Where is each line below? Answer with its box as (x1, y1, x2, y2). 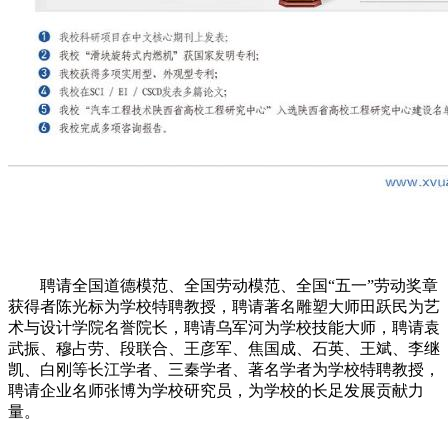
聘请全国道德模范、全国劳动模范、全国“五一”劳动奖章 (8, 277, 438, 295)
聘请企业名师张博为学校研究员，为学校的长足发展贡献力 (8, 382, 424, 400)
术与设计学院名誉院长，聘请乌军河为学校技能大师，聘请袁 (8, 319, 440, 337)
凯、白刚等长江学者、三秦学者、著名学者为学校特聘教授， (8, 361, 440, 379)
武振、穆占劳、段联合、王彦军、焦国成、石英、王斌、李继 (8, 340, 440, 358)
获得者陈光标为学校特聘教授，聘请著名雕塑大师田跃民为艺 (8, 298, 440, 316)
